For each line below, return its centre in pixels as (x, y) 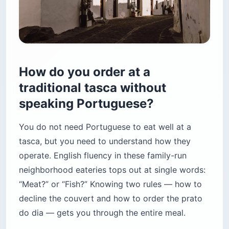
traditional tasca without (93, 87)
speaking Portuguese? (86, 103)
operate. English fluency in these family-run (103, 155)
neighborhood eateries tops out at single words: (112, 169)
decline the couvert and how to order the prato (111, 198)
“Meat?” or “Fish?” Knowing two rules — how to (110, 184)
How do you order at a (85, 72)
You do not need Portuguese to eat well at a (105, 127)
